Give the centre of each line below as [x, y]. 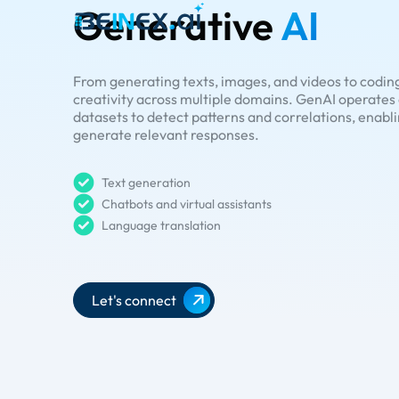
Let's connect [134, 300]
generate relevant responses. [166, 134]
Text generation [146, 183]
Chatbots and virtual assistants [187, 204]
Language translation [161, 225]
